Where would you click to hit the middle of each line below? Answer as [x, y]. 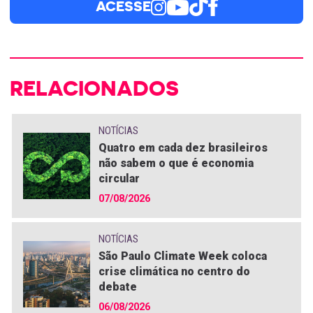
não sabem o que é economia [176, 163]
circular [119, 179]
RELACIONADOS [94, 88]
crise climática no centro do [174, 271]
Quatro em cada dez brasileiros [183, 148]
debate [117, 287]
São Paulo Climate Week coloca [182, 256]
